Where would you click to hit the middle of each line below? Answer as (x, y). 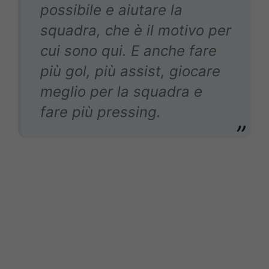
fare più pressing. (101, 112)
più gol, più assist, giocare (130, 71)
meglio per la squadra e (121, 92)
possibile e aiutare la (111, 10)
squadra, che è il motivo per (136, 31)
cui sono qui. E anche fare (128, 51)
